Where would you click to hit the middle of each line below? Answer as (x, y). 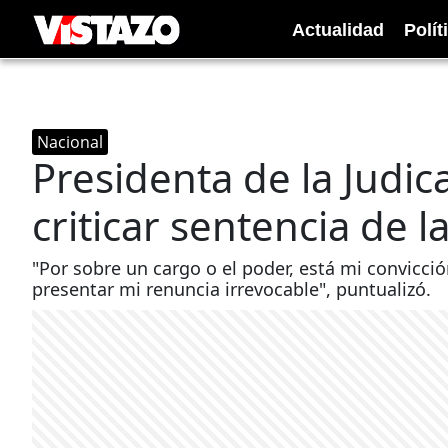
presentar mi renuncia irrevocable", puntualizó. (231, 289)
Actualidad (338, 29)
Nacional (70, 142)
